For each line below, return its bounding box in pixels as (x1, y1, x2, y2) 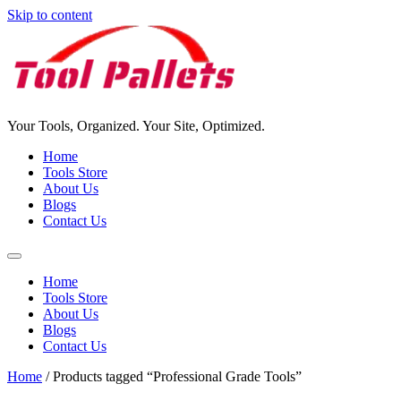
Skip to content (7, 7, 92, 22)
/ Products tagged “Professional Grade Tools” (42, 369, 302, 384)
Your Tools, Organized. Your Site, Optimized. (7, 118, 265, 133)
